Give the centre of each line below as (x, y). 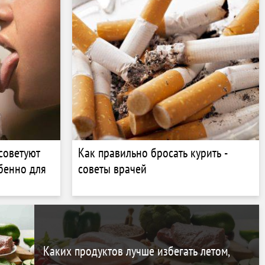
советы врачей (112, 168)
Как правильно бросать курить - (153, 152)
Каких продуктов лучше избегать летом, (136, 251)
